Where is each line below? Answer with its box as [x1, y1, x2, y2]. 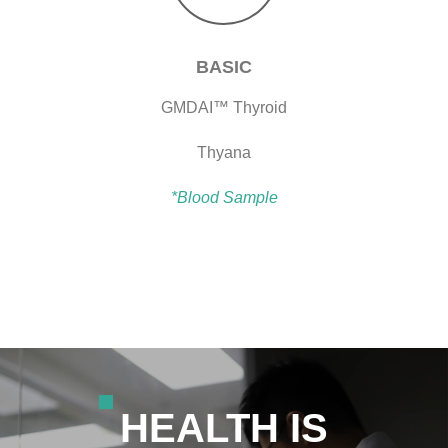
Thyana [197, 143, 251, 161]
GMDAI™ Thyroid [161, 98, 287, 116]
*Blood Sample [170, 188, 278, 206]
